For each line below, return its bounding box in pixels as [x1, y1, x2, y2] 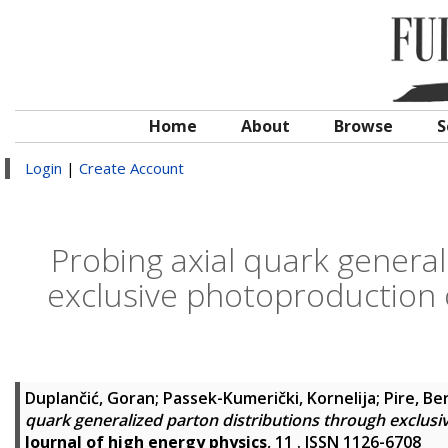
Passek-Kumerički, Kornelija [163, 387, 376, 409]
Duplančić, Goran [25, 387, 155, 409]
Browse [334, 115, 393, 137]
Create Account [79, 158, 184, 178]
